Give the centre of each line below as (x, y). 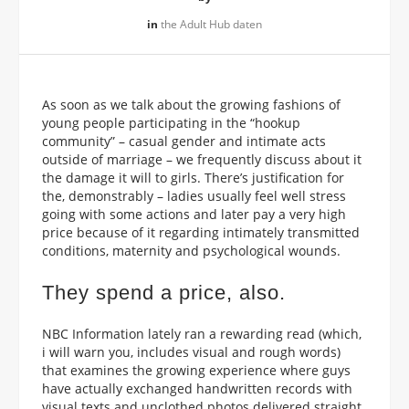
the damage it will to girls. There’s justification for (193, 177)
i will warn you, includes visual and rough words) (191, 351)
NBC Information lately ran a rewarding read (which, (202, 333)
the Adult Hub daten (211, 24)
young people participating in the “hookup (171, 122)
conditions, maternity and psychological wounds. (191, 250)
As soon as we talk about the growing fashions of (191, 104)
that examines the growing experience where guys (196, 370)
